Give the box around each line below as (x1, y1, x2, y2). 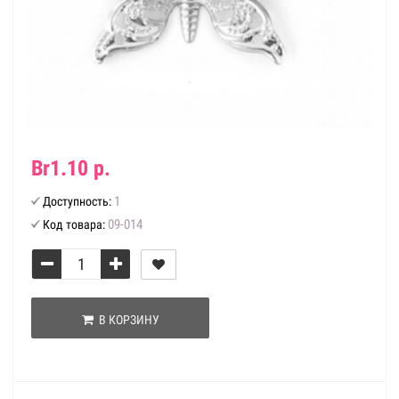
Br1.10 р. (31, 156, 110, 181)
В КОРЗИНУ (93, 313, 159, 327)
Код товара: (43, 217, 105, 232)
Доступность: (43, 194, 111, 208)
